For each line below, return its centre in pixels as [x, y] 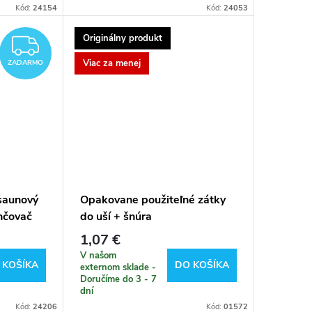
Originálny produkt [122, 38]
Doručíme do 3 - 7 [118, 280]
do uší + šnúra [116, 216]
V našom [98, 256]
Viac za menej [111, 63]
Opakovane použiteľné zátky [153, 200]
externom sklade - [118, 268]
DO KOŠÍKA [202, 265]
